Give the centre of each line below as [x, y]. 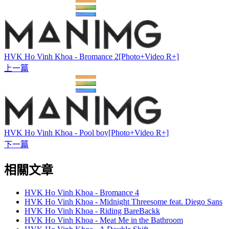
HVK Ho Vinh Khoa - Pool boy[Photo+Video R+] [86, 132]
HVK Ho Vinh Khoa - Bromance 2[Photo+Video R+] [91, 56]
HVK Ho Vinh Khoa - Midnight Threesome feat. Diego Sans [123, 201]
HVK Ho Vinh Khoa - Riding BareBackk [92, 211]
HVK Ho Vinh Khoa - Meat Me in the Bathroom [104, 220]
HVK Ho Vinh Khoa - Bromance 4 [82, 192]
